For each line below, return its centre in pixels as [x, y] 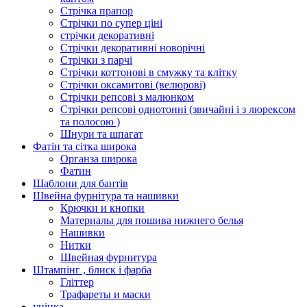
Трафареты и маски [106, 294]
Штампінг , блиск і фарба [92, 270]
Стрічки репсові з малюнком [127, 97]
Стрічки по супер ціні [111, 23]
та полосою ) [90, 122]
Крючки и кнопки [102, 208]
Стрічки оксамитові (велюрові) [133, 85]
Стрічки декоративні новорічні [133, 48]
